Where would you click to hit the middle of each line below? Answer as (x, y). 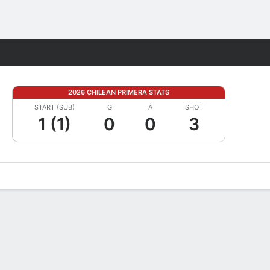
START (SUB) (55, 107)
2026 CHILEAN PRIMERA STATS (119, 92)
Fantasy (222, 52)
